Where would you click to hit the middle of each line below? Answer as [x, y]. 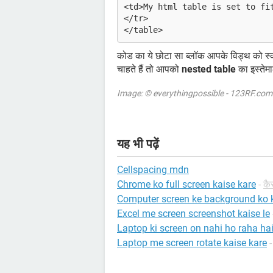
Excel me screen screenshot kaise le [193, 213]
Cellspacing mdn [153, 169]
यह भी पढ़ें [138, 144]
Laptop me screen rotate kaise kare [192, 243]
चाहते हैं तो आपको [149, 69]
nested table [209, 69]
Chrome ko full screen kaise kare [186, 184]
